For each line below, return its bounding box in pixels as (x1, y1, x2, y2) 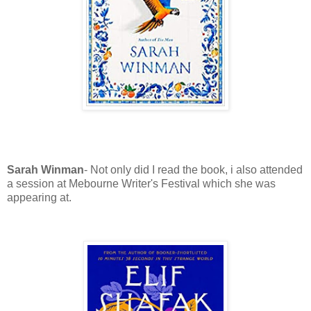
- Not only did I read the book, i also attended (84, 164, 303, 176)
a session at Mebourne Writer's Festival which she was (7, 178, 276, 190)
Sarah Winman (7, 164, 84, 176)
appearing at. (7, 192, 74, 204)
